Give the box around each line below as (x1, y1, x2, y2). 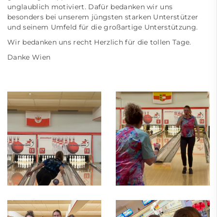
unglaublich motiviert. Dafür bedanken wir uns (7, 2, 173, 11)
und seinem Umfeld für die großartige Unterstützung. (7, 22, 200, 31)
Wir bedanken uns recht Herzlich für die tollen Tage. (7, 37, 191, 46)
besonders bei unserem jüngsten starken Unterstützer (7, 12, 199, 21)
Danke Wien (7, 52, 53, 62)
